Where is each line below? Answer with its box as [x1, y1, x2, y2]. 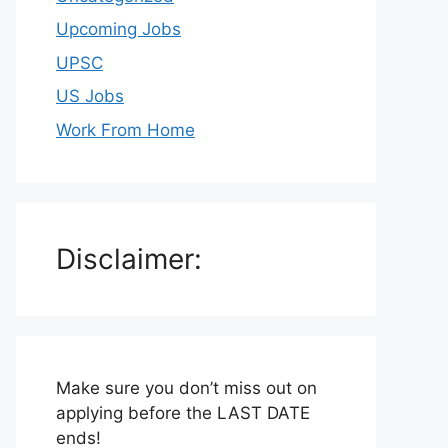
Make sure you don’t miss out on [56, 377, 317, 398]
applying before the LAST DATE [56, 402, 310, 423]
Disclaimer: [56, 241, 202, 276]
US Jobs [56, 86, 124, 106]
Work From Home [56, 119, 195, 140]
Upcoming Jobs [56, 19, 181, 39]
